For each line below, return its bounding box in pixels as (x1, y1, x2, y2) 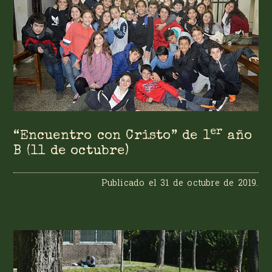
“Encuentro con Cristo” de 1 (13, 130, 210, 143)
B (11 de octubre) (13, 145, 129, 158)
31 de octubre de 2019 (160, 176, 257, 188)
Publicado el (101, 176, 161, 188)
